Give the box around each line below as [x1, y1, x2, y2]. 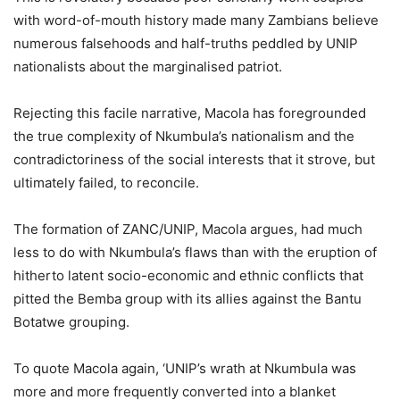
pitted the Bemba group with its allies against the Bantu [13, 290, 362, 308]
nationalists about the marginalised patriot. [13, 58, 282, 76]
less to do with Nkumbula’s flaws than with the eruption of [13, 244, 377, 262]
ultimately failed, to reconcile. [13, 174, 199, 192]
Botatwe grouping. [13, 313, 129, 331]
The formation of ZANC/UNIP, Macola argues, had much [13, 221, 362, 238]
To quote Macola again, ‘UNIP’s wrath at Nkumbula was [13, 360, 356, 378]
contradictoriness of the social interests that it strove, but [13, 151, 375, 169]
